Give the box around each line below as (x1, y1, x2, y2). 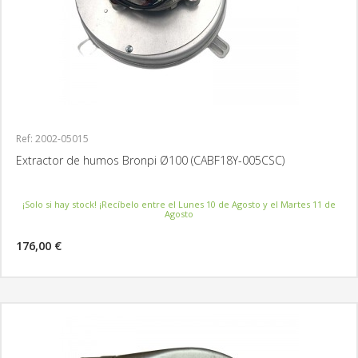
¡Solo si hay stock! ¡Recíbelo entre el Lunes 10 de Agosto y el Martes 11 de (22, 198, 336, 210)
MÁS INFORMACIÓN (272, 245, 350, 257)
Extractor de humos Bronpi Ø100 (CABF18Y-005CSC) (16, 153, 284, 168)
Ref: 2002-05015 (16, 132, 89, 145)
